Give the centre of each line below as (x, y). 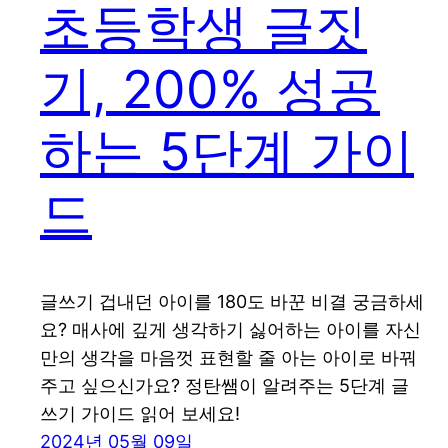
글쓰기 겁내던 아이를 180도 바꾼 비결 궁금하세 (232, 302)
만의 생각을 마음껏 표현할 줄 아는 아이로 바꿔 (228, 358)
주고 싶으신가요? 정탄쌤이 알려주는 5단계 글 (224, 386)
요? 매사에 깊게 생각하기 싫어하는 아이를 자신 (230, 330)
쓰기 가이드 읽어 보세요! (140, 414)
